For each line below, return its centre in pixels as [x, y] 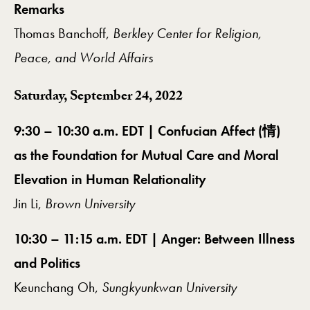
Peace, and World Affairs [83, 58]
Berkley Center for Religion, [187, 34]
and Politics [47, 263]
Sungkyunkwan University [169, 288]
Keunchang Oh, [58, 288]
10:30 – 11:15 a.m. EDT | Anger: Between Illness [154, 239]
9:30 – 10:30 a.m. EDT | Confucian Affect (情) [147, 131]
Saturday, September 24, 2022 [98, 98]
